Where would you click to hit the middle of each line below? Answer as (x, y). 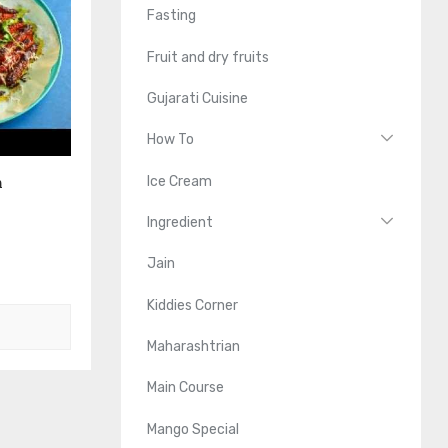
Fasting (172, 16)
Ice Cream (180, 181)
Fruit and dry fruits (208, 57)
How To (171, 140)
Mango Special (193, 429)
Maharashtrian (194, 347)
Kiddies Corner (193, 305)
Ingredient (180, 222)
